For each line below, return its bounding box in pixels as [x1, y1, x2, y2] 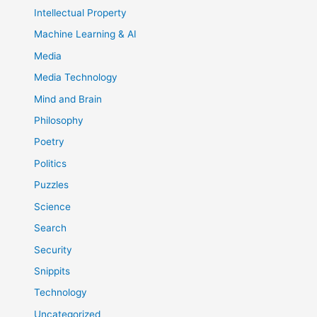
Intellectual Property [34, 7, 127, 19]
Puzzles [34, 179, 69, 191]
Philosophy [34, 115, 84, 127]
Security [34, 243, 73, 255]
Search [34, 222, 67, 234]
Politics [34, 157, 67, 169]
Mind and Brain [34, 93, 103, 105]
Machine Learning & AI [34, 28, 137, 40]
